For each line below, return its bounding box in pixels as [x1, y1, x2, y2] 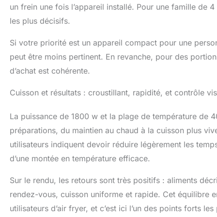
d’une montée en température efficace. [10, 153, 150, 163]
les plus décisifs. [10, 15, 70, 26]
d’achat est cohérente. [10, 65, 90, 76]
